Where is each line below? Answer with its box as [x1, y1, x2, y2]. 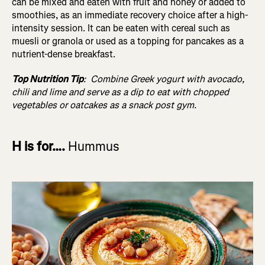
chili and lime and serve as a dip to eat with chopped [12, 86, 229, 99]
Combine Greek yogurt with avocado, [91, 73, 244, 86]
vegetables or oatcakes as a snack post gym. [12, 99, 196, 112]
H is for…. [12, 138, 68, 156]
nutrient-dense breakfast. [12, 48, 118, 61]
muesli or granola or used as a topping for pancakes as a [12, 35, 244, 48]
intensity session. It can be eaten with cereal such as [12, 22, 230, 35]
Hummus [68, 138, 119, 156]
